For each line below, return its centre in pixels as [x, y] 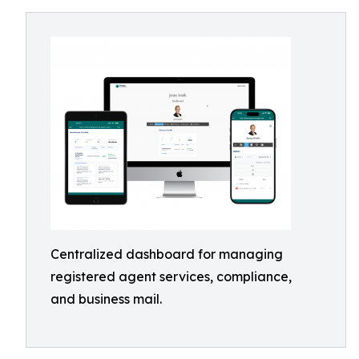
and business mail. [106, 299]
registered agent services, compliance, [171, 276]
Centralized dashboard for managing [167, 254]
